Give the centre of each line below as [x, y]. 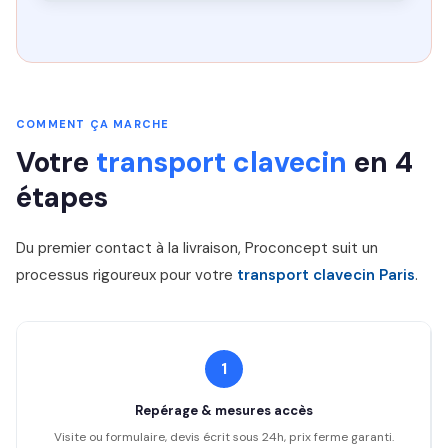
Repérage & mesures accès [223, 410]
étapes [62, 197]
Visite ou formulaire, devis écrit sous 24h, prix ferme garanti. [223, 437]
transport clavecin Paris [326, 275]
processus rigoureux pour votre [126, 275]
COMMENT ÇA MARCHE [93, 124]
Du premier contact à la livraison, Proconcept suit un [197, 248]
